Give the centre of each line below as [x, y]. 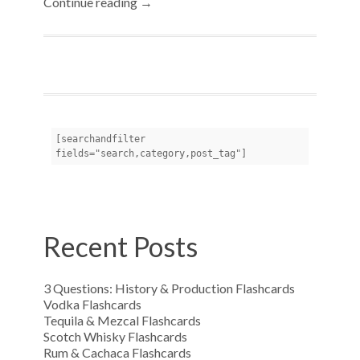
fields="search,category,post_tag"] [151, 153]
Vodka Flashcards [92, 304]
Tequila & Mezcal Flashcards [122, 320]
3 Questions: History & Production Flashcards [169, 288]
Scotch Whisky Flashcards [115, 336]
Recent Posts [121, 246]
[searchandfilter [100, 139]
